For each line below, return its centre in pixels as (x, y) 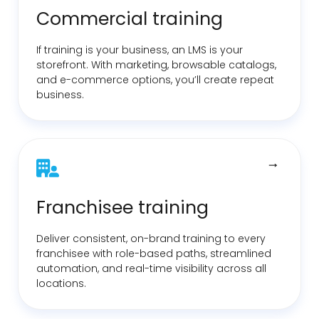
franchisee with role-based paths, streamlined (154, 253)
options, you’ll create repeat (202, 79)
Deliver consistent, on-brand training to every (151, 238)
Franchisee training (122, 207)
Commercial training (130, 19)
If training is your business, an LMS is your (140, 49)
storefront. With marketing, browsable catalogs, (156, 64)
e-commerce (94, 79)
